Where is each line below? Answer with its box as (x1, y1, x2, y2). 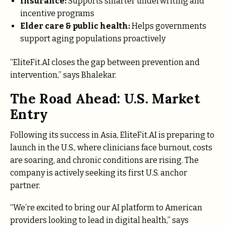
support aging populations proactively (20, 33, 165, 43)
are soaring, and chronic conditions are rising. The (10, 155, 199, 165)
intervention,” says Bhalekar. (10, 70, 117, 80)
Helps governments (130, 21, 206, 31)
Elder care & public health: (20, 21, 130, 31)
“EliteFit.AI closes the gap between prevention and (10, 58, 200, 68)
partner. (10, 180, 40, 190)
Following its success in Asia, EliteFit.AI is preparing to (10, 130, 214, 140)
